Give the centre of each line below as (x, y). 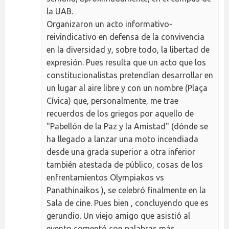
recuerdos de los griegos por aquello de (120, 114)
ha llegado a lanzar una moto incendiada (122, 139)
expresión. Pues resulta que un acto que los (126, 63)
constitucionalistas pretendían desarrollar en (130, 75)
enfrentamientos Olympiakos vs (105, 178)
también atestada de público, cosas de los (125, 165)
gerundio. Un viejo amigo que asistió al (118, 216)
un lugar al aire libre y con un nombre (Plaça (127, 88)
